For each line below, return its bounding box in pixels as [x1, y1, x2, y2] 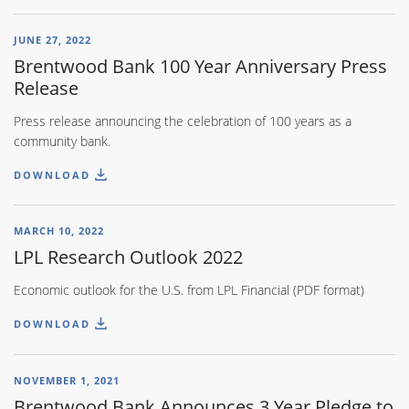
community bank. [14, 132, 110, 151]
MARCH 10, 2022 [14, 224, 104, 238]
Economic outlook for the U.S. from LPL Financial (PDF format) [14, 281, 364, 299]
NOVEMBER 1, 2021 [14, 372, 120, 387]
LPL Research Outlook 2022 [14, 244, 243, 270]
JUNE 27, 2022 [14, 33, 91, 47]
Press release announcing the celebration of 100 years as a [14, 112, 351, 131]
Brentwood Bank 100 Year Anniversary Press [14, 53, 387, 79]
